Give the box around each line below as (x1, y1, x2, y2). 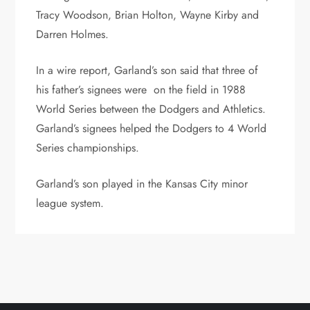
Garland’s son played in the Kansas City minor (36, 175, 248, 192)
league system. (36, 194, 104, 211)
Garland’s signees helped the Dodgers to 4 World (36, 120, 267, 136)
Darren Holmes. (36, 26, 109, 42)
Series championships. (36, 139, 140, 156)
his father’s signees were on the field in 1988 (36, 81, 246, 98)
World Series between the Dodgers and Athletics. (36, 100, 270, 117)
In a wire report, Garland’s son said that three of (36, 62, 259, 78)
